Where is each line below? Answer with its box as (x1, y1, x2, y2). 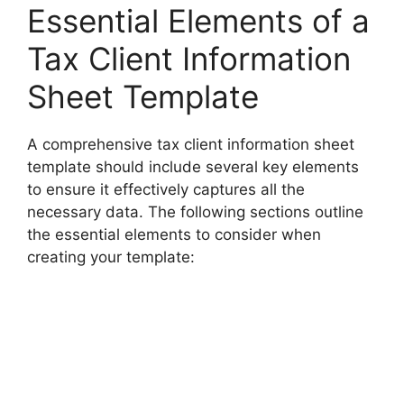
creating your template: (27, 248, 195, 267)
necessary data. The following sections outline (27, 203, 363, 222)
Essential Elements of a (27, 2, 370, 41)
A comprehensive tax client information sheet (27, 135, 354, 154)
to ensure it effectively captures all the (27, 180, 305, 199)
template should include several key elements (27, 158, 359, 177)
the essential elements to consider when (27, 225, 321, 244)
